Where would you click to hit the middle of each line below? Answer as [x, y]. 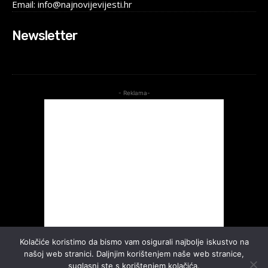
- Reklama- [134, 92]
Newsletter [45, 35]
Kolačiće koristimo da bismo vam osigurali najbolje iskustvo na [134, 242]
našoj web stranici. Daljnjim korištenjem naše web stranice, [134, 254]
